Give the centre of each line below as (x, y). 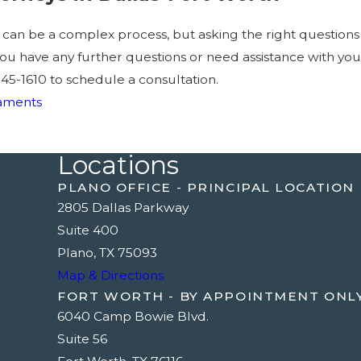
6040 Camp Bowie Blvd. (133, 317)
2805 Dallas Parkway (123, 208)
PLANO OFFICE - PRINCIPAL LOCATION (206, 188)
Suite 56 (83, 339)
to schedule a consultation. (133, 80)
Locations (118, 166)
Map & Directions (111, 276)
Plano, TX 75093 (108, 253)
